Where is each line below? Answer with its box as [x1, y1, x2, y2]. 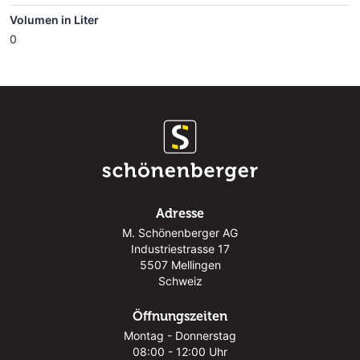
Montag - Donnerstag [124, 328, 236, 342]
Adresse [156, 205, 204, 221]
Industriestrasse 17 [130, 241, 230, 256]
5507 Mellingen [139, 257, 221, 272]
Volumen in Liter [10, 12, 99, 27]
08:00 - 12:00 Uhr [133, 344, 227, 358]
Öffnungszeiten [133, 308, 227, 324]
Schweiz [157, 273, 202, 288]
